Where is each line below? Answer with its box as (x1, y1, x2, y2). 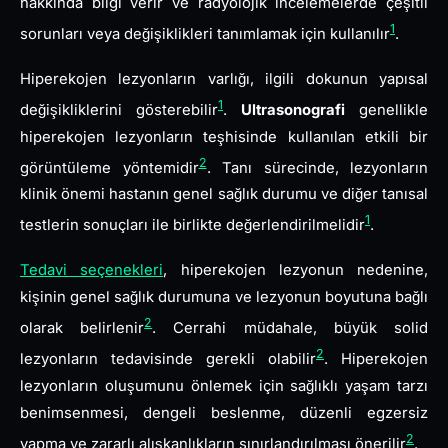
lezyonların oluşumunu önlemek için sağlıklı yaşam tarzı (20, 376, 428, 395)
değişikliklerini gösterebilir (20, 100, 218, 119)
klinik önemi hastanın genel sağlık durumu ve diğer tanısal (20, 185, 428, 204)
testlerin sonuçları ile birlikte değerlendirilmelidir (20, 216, 365, 235)
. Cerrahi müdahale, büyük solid (152, 318, 429, 337)
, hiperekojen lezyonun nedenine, (163, 260, 428, 279)
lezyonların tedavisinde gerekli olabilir (20, 349, 316, 368)
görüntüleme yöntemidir (20, 158, 199, 177)
